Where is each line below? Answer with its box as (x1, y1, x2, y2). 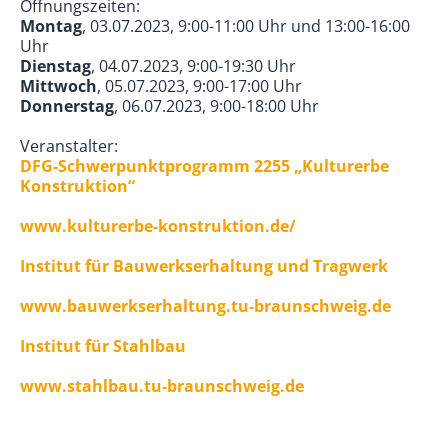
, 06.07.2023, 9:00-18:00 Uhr (114, 94, 319, 117)
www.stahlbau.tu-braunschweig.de (20, 374, 304, 397)
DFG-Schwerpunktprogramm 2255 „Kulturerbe (20, 154, 389, 177)
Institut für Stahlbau (20, 334, 186, 357)
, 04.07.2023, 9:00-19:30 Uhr (91, 54, 296, 77)
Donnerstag (20, 94, 114, 117)
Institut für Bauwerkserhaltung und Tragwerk (20, 254, 388, 277)
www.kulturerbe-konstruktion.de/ (20, 214, 296, 237)
